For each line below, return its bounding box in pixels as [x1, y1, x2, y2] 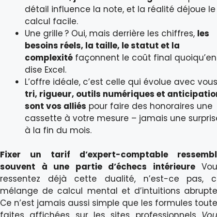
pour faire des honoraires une [86, 100, 213, 112]
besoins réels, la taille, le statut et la [25, 39, 180, 51]
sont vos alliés [25, 100, 86, 112]
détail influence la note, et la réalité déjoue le [25, 3, 216, 15]
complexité [25, 51, 73, 63]
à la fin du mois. [25, 124, 92, 136]
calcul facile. [25, 15, 78, 27]
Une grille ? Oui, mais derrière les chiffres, [25, 27, 197, 39]
